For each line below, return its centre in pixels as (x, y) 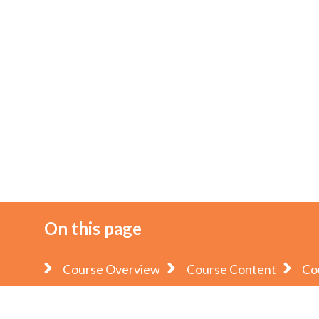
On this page (93, 229)
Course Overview (112, 270)
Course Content (231, 270)
